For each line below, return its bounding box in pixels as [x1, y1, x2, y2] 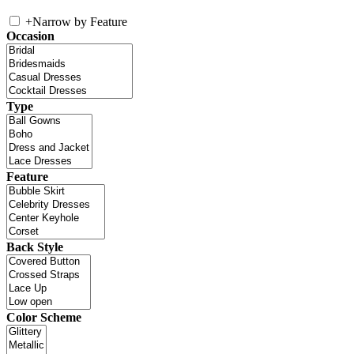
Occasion [6, 29, 55, 43]
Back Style [6, 240, 63, 254]
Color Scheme [6, 311, 81, 325]
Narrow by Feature [32, 15, 127, 29]
